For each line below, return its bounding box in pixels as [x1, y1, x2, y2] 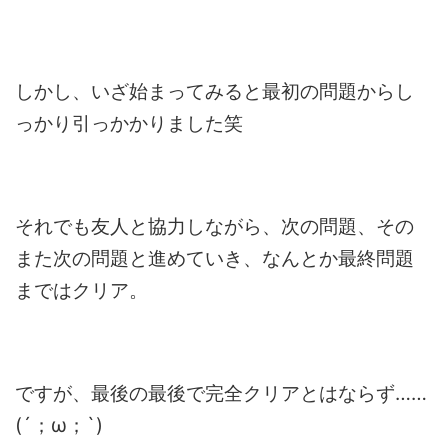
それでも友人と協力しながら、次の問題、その [15, 213, 415, 238]
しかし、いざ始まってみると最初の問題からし [15, 79, 415, 104]
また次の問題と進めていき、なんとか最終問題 [15, 245, 415, 270]
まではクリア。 [15, 277, 149, 302]
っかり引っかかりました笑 [15, 111, 244, 136]
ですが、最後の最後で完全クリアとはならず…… [15, 380, 428, 405]
